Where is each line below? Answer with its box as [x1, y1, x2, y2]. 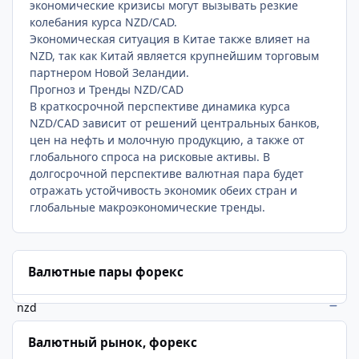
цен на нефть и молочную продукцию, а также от [30, 131, 305, 147]
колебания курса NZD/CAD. [30, 14, 178, 30]
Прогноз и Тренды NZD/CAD [30, 81, 184, 97]
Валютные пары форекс [27, 264, 184, 281]
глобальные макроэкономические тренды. [30, 199, 266, 215]
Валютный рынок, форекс [27, 334, 197, 352]
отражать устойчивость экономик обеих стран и [30, 182, 298, 198]
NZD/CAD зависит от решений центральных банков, [30, 115, 321, 131]
